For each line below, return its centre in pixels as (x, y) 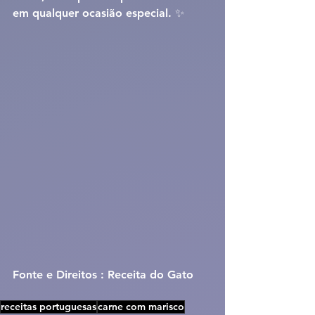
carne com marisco (141, 307)
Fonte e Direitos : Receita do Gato (103, 275)
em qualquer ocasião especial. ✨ (98, 13)
